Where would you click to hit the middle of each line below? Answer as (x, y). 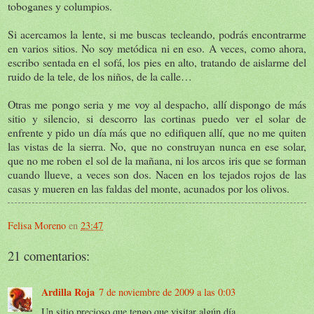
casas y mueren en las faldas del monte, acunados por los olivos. (149, 188)
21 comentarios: (49, 255)
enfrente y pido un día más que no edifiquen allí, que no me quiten (157, 132)
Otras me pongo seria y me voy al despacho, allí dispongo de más (157, 104)
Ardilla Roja (68, 292)
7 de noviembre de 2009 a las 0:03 (167, 292)
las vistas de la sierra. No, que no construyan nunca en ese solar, (157, 146)
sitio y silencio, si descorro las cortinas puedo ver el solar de (157, 118)
